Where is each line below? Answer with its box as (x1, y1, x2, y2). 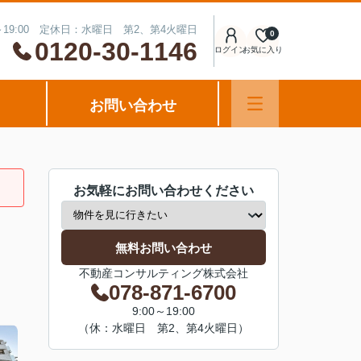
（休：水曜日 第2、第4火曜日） (78, 322, 249, 334)
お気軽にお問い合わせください (73, 184, 254, 197)
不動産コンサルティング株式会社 (79, 267, 248, 280)
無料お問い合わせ (115, 240, 212, 255)
